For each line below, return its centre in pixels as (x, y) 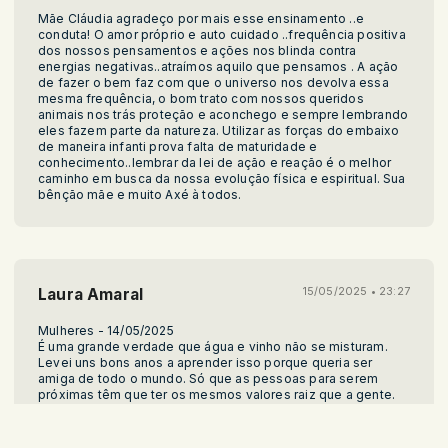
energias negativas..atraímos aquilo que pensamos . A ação (218, 66)
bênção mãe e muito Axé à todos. (140, 194)
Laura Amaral (91, 294)
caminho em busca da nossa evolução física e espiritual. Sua (222, 178)
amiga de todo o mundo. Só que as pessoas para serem (208, 378)
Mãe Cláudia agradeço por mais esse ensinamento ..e (201, 18)
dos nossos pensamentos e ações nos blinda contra (197, 50)
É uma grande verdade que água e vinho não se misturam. (213, 346)
